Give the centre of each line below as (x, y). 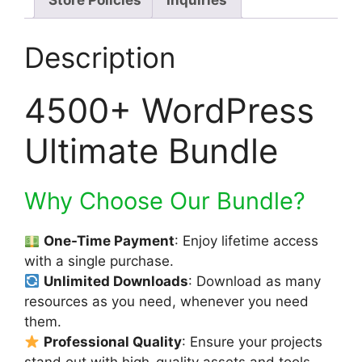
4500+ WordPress (169, 111)
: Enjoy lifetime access (247, 241)
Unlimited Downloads (116, 282)
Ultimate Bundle (151, 151)
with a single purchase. (99, 261)
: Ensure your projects (253, 342)
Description (100, 58)
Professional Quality (113, 342)
